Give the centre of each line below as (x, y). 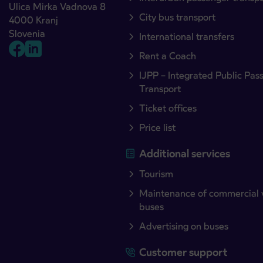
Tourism (156, 174)
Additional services (185, 153)
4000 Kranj (33, 20)
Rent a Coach (168, 56)
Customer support (184, 252)
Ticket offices (168, 108)
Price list (158, 127)
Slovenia (27, 33)
